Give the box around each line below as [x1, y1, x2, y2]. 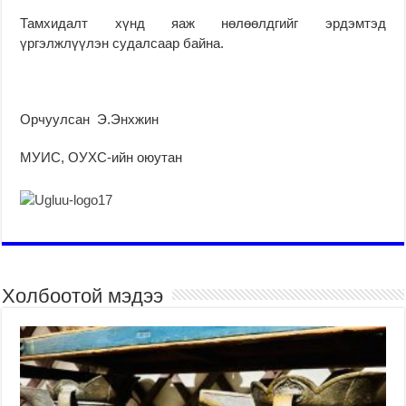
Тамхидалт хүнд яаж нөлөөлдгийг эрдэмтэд [20, 14, 386, 31]
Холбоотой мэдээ [2, 284, 164, 307]
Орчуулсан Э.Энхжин [20, 111, 159, 127]
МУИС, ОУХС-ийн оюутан [20, 149, 183, 165]
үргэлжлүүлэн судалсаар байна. [20, 34, 225, 51]
